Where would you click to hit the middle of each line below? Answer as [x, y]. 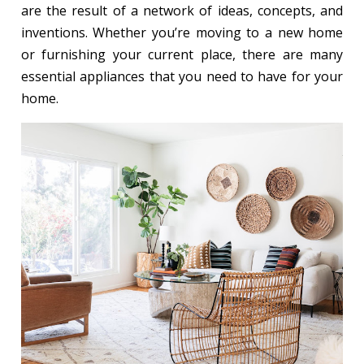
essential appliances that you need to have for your [182, 77]
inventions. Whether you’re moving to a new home [182, 33]
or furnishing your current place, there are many [182, 55]
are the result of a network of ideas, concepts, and [182, 11]
